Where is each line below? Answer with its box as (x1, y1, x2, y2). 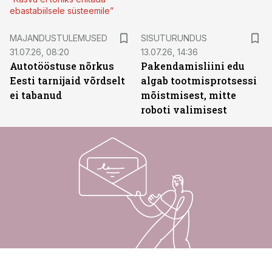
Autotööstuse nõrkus (10, 59, 114, 72)
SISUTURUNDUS (141, 33, 207, 43)
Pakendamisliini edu (141, 59, 245, 72)
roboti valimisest (141, 103, 227, 116)
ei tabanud (10, 89, 62, 101)
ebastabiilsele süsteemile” (10, 5, 114, 16)
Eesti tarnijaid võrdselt (10, 74, 125, 87)
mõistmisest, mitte (141, 89, 236, 101)
